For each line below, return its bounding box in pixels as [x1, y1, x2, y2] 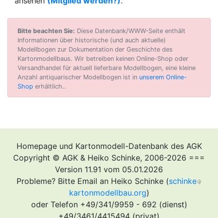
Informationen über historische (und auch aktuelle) [18, 36, 166, 44]
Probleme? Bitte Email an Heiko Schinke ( [16, 176, 169, 186]
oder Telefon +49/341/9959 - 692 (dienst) [31, 200, 187, 209]
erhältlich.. [33, 83, 66, 90]
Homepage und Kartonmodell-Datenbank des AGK [16, 141, 202, 151]
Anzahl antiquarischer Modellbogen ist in [18, 73, 139, 81]
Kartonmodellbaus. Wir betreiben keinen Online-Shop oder [18, 55, 188, 62]
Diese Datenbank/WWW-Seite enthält [75, 27, 185, 35]
